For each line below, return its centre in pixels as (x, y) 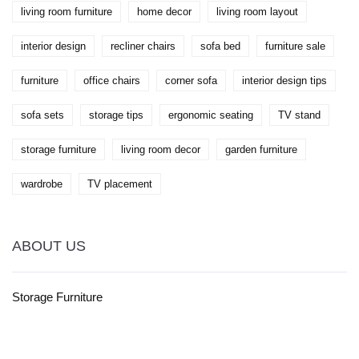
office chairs (112, 81)
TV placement (120, 184)
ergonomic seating (211, 115)
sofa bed (220, 46)
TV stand (299, 115)
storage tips (116, 115)
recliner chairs (143, 46)
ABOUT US (49, 246)
